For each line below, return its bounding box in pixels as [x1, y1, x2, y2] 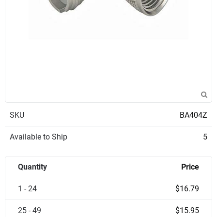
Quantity [18, 162, 47, 171]
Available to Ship [10, 132, 67, 141]
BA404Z [180, 110, 207, 120]
